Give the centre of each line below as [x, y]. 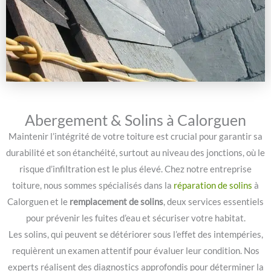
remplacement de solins [116, 201]
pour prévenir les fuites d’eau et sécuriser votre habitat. [135, 218]
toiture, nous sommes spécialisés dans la [93, 185]
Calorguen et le [38, 201]
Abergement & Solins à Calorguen [135, 119]
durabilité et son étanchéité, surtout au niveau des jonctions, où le [135, 152]
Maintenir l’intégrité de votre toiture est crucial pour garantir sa [135, 136]
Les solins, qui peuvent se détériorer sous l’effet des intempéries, [135, 234]
